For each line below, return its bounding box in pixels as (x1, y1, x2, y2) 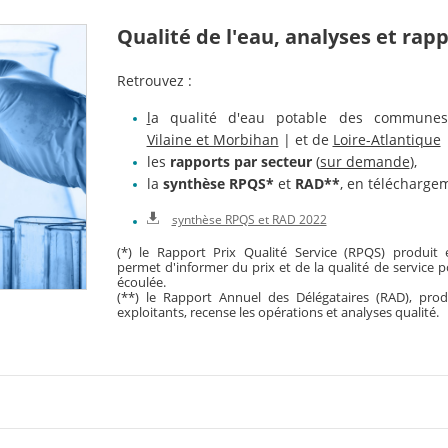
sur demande (319, 152, 410, 172)
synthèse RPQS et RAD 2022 (171, 211, 327, 229)
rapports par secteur (169, 152, 312, 172)
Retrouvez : (116, 71, 192, 91)
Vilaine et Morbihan (146, 130, 279, 150)
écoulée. (116, 274, 166, 292)
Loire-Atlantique (332, 130, 441, 150)
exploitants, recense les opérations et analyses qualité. (116, 304, 439, 322)
